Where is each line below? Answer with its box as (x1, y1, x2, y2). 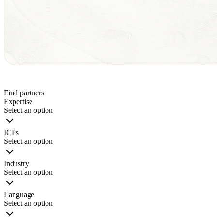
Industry (4, 159, 29, 168)
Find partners (4, 88, 44, 97)
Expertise (4, 97, 32, 106)
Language (4, 190, 34, 199)
